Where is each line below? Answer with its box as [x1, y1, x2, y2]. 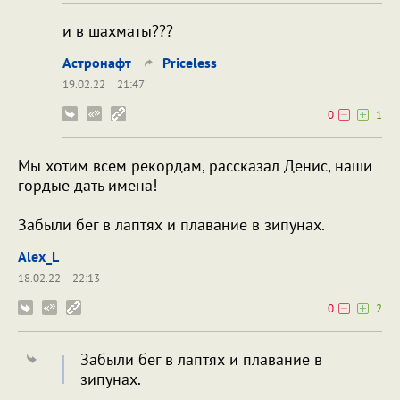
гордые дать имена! [18, 175, 157, 196]
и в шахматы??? [62, 21, 173, 42]
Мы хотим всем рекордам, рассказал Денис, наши [18, 155, 372, 177]
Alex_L [18, 247, 59, 266]
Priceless [162, 54, 217, 72]
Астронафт [62, 54, 131, 72]
